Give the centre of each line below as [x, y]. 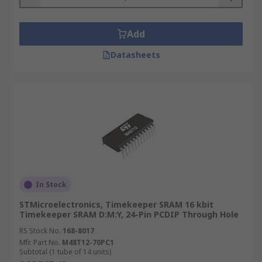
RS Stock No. [40, 231]
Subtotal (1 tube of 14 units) [65, 252]
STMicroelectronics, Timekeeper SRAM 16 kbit [116, 204]
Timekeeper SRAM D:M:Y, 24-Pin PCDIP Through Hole [129, 214]
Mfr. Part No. [40, 242]
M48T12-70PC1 [88, 242]
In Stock [51, 185]
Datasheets [135, 55]
